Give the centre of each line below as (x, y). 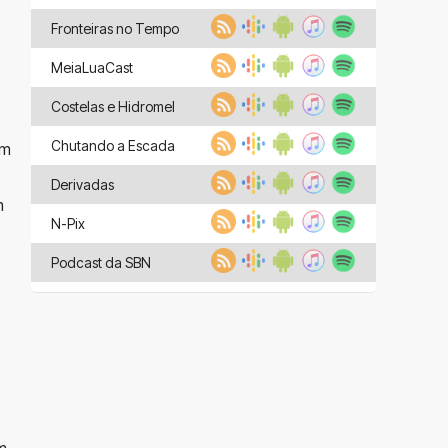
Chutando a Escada (113, 145)
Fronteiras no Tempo (115, 28)
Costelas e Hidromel (113, 106)
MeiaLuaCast (92, 67)
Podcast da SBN (101, 262)
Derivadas (82, 184)
